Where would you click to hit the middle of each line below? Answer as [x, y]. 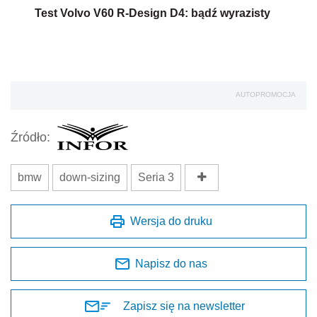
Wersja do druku [171, 221]
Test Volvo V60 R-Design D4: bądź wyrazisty [152, 13]
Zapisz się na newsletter [184, 306]
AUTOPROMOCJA [266, 95]
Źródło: [30, 137]
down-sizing [90, 178]
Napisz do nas [171, 264]
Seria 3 [156, 178]
